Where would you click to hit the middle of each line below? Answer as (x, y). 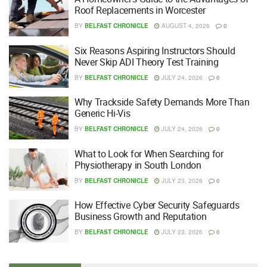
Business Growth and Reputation (141, 217)
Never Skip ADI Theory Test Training (147, 62)
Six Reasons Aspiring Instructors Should (155, 50)
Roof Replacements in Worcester (140, 10)
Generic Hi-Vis (103, 114)
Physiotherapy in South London (138, 165)
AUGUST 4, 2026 (185, 26)
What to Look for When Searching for (149, 153)
